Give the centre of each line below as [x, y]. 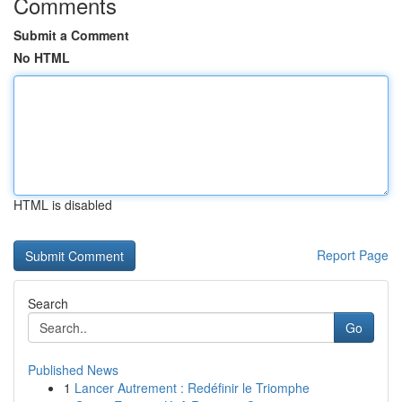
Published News [73, 370]
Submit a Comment [71, 35]
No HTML [42, 57]
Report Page [353, 255]
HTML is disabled [63, 205]
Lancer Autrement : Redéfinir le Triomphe [192, 388]
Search [48, 303]
